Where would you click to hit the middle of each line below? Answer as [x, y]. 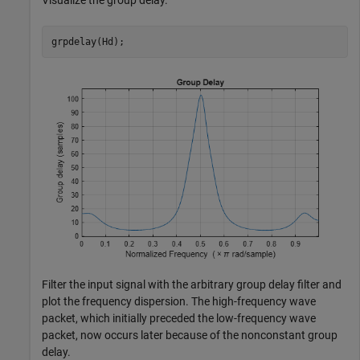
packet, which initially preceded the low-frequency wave [179, 318]
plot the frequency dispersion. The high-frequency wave [179, 301]
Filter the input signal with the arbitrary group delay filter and [192, 284]
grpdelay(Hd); [88, 41]
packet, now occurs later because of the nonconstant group [190, 335]
